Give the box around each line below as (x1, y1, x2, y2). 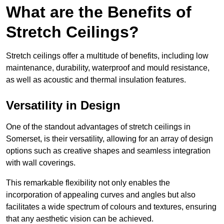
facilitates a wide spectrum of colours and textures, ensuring (6, 202, 216, 211)
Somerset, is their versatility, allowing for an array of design (6, 134, 213, 143)
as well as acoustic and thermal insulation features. (6, 75, 186, 84)
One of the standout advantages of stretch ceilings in (6, 122, 190, 131)
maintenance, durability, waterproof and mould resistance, (6, 63, 209, 72)
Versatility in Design (6, 98, 120, 112)
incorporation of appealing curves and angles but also (6, 190, 195, 199)
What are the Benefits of (6, 3, 191, 21)
